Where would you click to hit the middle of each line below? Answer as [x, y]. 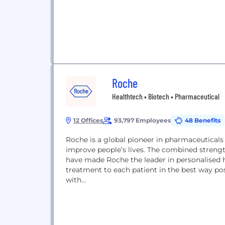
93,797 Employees [142, 120]
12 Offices [88, 120]
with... [76, 180]
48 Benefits [203, 120]
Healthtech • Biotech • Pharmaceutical [166, 96]
